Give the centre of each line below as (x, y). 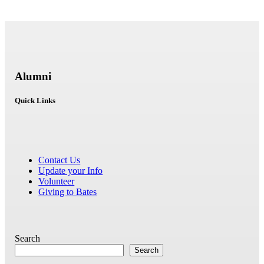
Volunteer (57, 181)
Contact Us (60, 160)
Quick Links (35, 101)
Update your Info (71, 171)
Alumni (33, 76)
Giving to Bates (68, 192)
